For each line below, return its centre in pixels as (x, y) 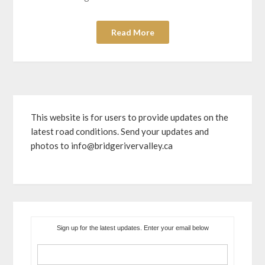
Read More (132, 32)
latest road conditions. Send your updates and (120, 131)
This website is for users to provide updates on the (130, 117)
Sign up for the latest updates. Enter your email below (132, 227)
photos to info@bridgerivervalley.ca (102, 146)
